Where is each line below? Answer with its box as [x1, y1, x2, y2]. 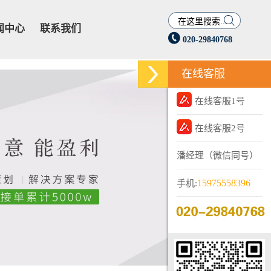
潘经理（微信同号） [177, 151, 258, 160]
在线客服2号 [195, 123, 245, 133]
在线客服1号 [195, 96, 245, 106]
